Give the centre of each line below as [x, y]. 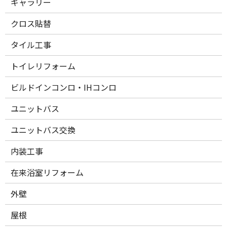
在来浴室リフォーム [47, 172]
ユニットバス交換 [43, 129]
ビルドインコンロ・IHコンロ [64, 87]
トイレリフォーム [43, 66]
